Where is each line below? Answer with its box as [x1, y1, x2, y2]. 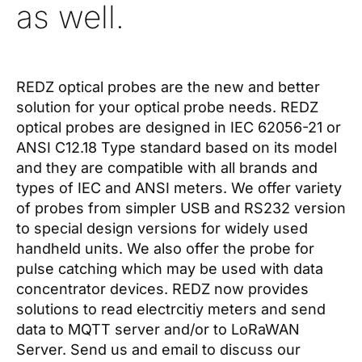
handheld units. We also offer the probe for [16, 240, 314, 257]
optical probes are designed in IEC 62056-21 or [16, 119, 341, 136]
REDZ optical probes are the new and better [16, 78, 320, 95]
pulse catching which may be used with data [16, 260, 323, 277]
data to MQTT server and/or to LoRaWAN [16, 321, 300, 338]
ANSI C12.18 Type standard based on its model [16, 139, 337, 156]
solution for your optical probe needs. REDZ [16, 99, 318, 116]
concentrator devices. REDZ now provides [16, 280, 309, 297]
